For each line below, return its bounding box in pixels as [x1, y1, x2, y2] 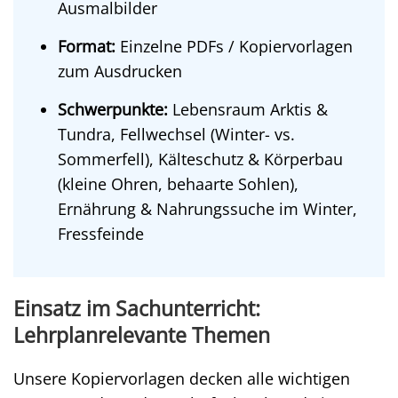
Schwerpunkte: [58, 99, 168, 120]
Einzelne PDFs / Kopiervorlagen [115, 36, 353, 57]
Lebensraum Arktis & [168, 99, 328, 120]
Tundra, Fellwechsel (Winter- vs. [58, 123, 295, 145]
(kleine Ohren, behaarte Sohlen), [58, 173, 298, 195]
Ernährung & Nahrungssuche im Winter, [58, 198, 357, 219]
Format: [58, 36, 115, 57]
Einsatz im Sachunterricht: [13, 294, 260, 322]
